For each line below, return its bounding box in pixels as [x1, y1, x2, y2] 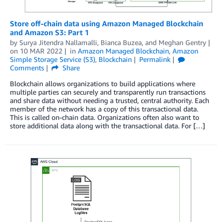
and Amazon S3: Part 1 [10, 27, 89, 37]
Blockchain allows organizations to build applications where [10, 79, 195, 88]
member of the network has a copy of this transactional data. [10, 104, 198, 113]
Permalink [139, 55, 170, 63]
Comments [10, 63, 44, 72]
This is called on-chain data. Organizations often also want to [10, 112, 199, 121]
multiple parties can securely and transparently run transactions [10, 87, 206, 96]
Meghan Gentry [159, 38, 206, 47]
